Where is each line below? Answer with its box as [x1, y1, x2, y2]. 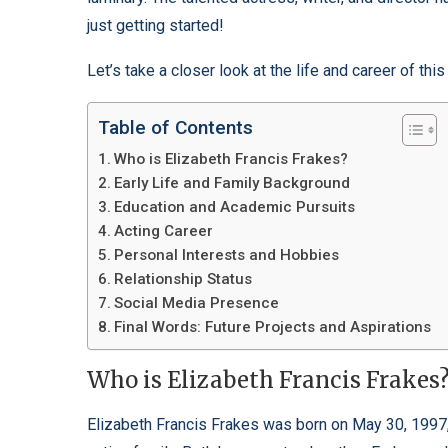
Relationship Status [114, 270, 253, 288]
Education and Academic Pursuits [114, 198, 356, 216]
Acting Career [114, 222, 214, 240]
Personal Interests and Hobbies [114, 246, 340, 264]
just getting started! [87, 16, 224, 35]
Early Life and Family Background [114, 174, 351, 192]
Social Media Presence [114, 294, 280, 312]
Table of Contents [98, 116, 253, 140]
